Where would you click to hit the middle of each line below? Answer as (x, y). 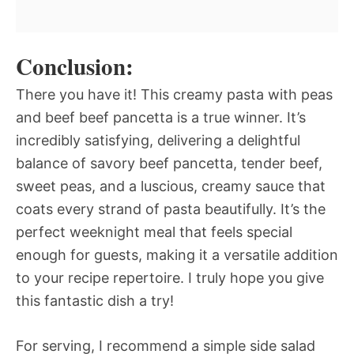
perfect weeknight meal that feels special (154, 232)
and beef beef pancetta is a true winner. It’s (161, 117)
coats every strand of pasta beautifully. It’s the (171, 209)
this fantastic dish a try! (95, 300)
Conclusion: (75, 66)
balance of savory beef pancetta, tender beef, (169, 163)
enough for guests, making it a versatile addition (177, 254)
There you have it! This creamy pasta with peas (174, 94)
